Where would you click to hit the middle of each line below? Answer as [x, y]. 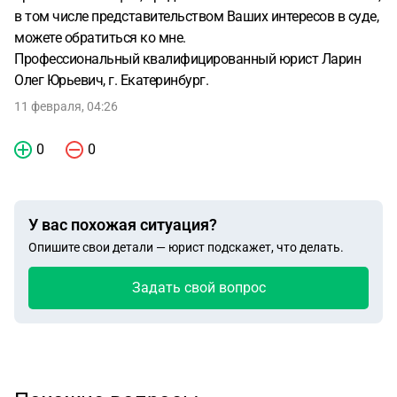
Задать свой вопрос [198, 288]
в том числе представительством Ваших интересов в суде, [196, 16]
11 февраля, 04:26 [66, 106]
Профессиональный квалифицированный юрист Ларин [187, 59]
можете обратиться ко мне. [100, 38]
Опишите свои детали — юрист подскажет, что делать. [186, 247]
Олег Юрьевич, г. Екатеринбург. [111, 80]
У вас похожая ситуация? [123, 225]
